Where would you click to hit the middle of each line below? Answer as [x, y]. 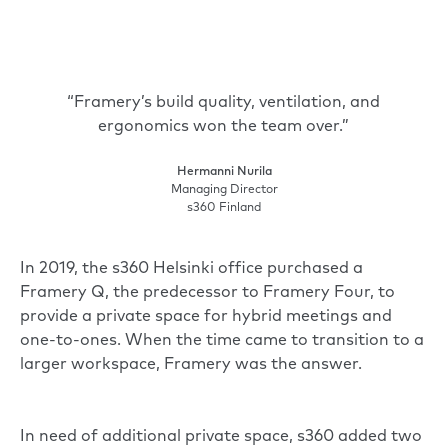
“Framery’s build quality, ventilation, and [224, 103]
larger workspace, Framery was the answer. [193, 365]
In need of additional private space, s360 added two [221, 437]
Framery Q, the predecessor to [141, 293]
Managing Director [224, 190]
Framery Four [316, 293]
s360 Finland [224, 208]
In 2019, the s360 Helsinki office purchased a [191, 269]
